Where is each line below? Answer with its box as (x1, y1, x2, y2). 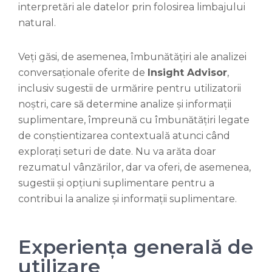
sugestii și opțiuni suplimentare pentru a (18, 177, 214, 189)
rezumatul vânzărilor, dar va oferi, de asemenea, (18, 161, 251, 174)
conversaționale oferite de (18, 67, 148, 79)
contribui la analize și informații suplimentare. (18, 193, 237, 205)
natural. (18, 17, 56, 29)
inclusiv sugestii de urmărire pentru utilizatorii (18, 83, 241, 95)
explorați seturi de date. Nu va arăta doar (18, 146, 216, 158)
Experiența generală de (18, 235, 253, 259)
